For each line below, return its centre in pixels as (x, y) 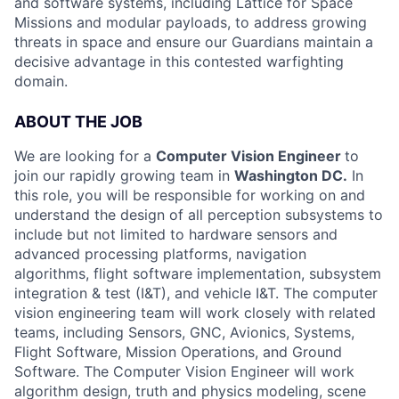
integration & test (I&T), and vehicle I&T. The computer (196, 293)
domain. (41, 81)
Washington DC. (291, 175)
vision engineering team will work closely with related (195, 313)
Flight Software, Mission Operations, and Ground (178, 352)
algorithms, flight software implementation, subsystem (198, 273)
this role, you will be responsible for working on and (190, 195)
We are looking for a (85, 156)
